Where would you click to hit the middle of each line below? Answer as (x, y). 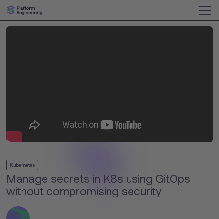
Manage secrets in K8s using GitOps (99, 179)
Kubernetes (22, 165)
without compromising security (84, 191)
